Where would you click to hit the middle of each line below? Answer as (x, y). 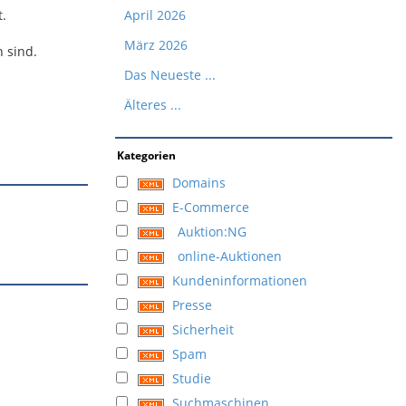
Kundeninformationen (240, 280)
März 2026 (156, 45)
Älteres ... (153, 105)
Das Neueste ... (170, 75)
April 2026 (155, 15)
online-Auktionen (230, 256)
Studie (192, 378)
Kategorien (146, 155)
